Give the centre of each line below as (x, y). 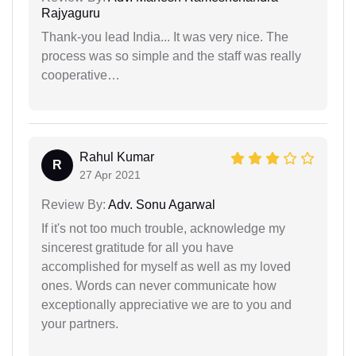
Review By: (74, 204)
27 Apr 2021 (110, 174)
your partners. (80, 323)
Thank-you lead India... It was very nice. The (165, 37)
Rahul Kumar (117, 157)
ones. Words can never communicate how (159, 285)
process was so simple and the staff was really (171, 56)
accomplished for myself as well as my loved (166, 266)
